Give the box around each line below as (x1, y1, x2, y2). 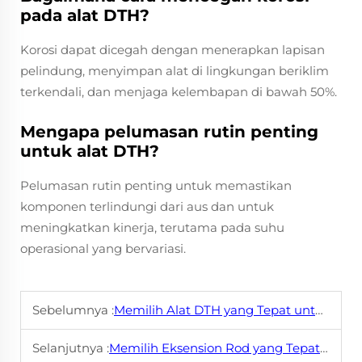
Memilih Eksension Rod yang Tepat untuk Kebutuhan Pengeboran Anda (109, 340, 320, 356)
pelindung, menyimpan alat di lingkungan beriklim (20, 63, 329, 78)
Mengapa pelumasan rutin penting (20, 122, 318, 141)
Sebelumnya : (32, 302, 114, 318)
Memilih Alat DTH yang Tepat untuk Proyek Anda (114, 302, 315, 318)
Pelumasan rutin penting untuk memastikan (20, 178, 292, 193)
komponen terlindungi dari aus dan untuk (20, 199, 274, 214)
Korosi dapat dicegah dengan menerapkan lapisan (20, 42, 325, 57)
